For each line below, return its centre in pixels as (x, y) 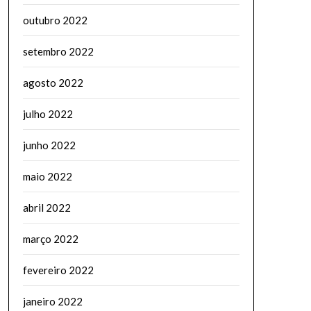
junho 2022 (49, 145)
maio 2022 (47, 176)
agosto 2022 (53, 83)
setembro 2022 (58, 51)
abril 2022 (47, 208)
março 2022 (50, 239)
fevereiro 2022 (58, 270)
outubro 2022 (55, 20)
